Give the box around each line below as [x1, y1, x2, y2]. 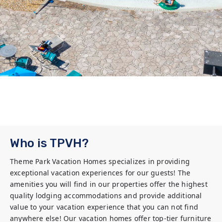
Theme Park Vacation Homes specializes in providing [10, 157, 190, 166]
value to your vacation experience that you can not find [10, 202, 199, 212]
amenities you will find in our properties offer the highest [10, 179, 208, 189]
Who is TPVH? [10, 136, 89, 150]
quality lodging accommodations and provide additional [10, 191, 202, 200]
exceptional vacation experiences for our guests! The [10, 168, 191, 177]
